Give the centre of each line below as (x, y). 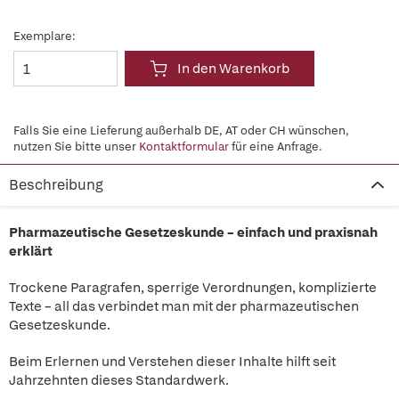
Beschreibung (56, 185)
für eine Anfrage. (276, 147)
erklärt (31, 251)
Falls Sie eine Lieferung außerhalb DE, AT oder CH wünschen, (181, 130)
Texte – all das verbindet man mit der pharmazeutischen (184, 306)
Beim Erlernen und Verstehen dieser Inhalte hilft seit (172, 362)
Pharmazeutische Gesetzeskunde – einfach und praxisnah (193, 232)
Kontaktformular (184, 147)
